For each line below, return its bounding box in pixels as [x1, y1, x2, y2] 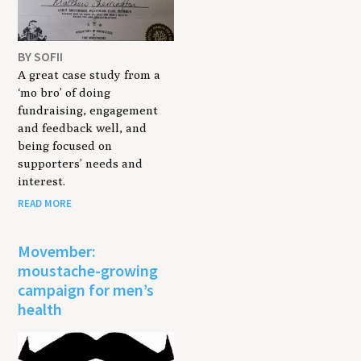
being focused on [18, 139, 113, 153]
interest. [18, 174, 66, 189]
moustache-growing [18, 259, 159, 280]
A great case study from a [18, 68, 161, 82]
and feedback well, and [18, 121, 147, 135]
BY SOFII [18, 48, 64, 65]
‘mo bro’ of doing [18, 85, 111, 100]
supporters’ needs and [18, 156, 143, 171]
